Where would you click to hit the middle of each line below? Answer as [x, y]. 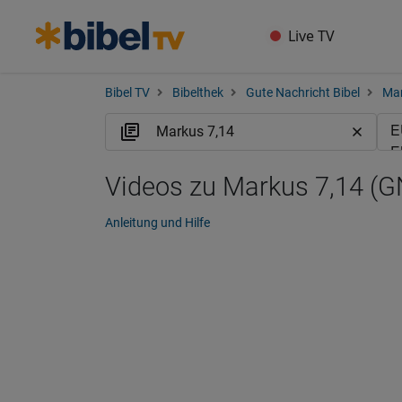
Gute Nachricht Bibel [303, 93]
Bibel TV [127, 93]
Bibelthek [198, 93]
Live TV [312, 36]
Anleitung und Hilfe [157, 223]
